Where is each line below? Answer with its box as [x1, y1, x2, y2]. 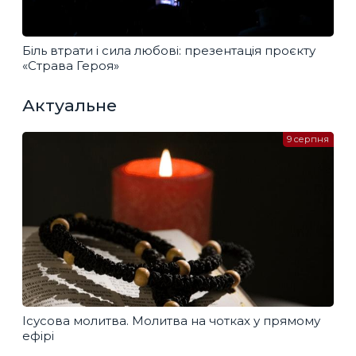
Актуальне [22, 95, 117, 115]
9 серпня [287, 133, 330, 145]
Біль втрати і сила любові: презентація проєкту [22, 42, 315, 58]
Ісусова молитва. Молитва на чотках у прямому [22, 312, 320, 328]
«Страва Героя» [22, 57, 119, 73]
